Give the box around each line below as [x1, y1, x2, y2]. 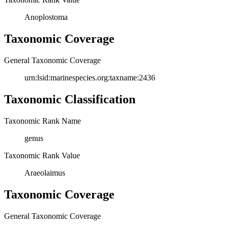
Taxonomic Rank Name [4, 116, 81, 125]
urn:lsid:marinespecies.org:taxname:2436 [24, 73, 155, 82]
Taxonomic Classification [4, 92, 135, 106]
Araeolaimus [24, 168, 65, 177]
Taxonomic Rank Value [4, 151, 80, 160]
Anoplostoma [24, 13, 68, 22]
